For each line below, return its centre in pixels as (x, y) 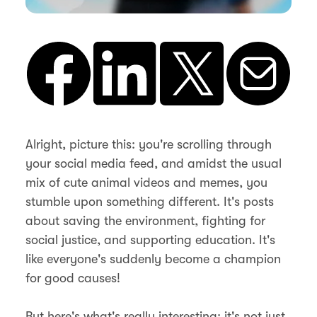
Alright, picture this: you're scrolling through (149, 144)
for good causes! (73, 278)
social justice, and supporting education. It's (150, 240)
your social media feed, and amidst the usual (154, 163)
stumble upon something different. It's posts (150, 201)
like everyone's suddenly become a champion (153, 259)
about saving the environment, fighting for (145, 220)
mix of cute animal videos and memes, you (146, 182)
